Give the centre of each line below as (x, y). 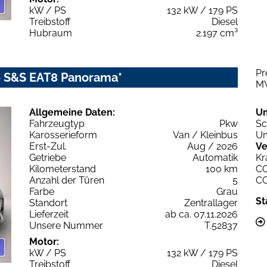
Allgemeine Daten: (72, 112)
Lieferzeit (49, 214)
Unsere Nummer (66, 225)
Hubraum (51, 33)
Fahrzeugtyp (57, 123)
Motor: (44, 241)
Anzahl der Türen (67, 180)
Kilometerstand (63, 169)
